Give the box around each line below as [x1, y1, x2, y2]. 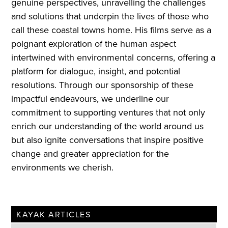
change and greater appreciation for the [11, 147, 169, 160]
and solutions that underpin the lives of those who [11, 10, 209, 23]
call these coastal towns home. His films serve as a [11, 23, 212, 37]
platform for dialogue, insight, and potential [11, 65, 181, 78]
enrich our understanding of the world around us [11, 120, 204, 133]
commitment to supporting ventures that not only [11, 106, 206, 119]
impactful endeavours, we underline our [11, 92, 169, 105]
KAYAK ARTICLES [16, 209, 91, 220]
